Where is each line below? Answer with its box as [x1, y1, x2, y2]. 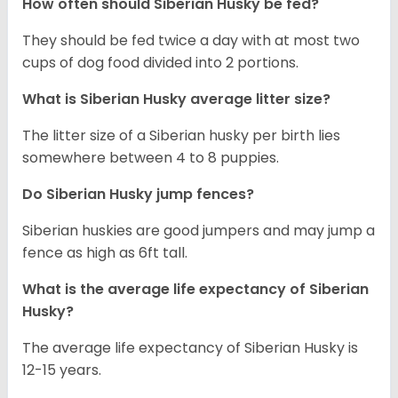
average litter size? [190, 89, 330, 110]
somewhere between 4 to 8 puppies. [22, 147, 279, 169]
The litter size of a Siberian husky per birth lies [22, 125, 340, 147]
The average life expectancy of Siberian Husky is [22, 338, 358, 359]
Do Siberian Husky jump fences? [22, 184, 254, 205]
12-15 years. [22, 360, 101, 381]
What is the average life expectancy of [22, 279, 309, 300]
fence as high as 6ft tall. [22, 243, 187, 264]
